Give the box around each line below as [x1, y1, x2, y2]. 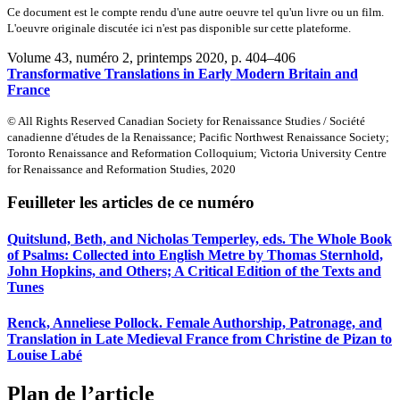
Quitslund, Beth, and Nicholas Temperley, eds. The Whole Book [7, 231, 392, 247]
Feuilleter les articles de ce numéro [7, 193, 254, 212]
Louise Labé [7, 346, 82, 362]
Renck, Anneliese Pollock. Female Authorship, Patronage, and [7, 314, 382, 330]
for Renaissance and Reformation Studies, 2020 [7, 162, 236, 176]
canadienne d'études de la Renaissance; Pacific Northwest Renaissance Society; [7, 129, 389, 144]
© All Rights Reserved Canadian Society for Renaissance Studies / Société [7, 113, 365, 128]
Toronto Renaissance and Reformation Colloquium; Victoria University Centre [7, 146, 387, 160]
